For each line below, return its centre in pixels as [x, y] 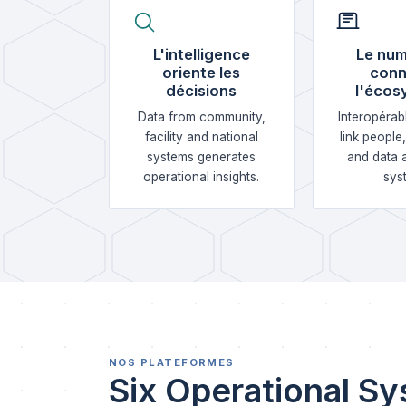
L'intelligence [201, 54]
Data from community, [201, 117]
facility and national [201, 137]
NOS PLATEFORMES [172, 362]
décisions [202, 91]
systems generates [202, 157]
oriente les [202, 72]
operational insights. [202, 177]
